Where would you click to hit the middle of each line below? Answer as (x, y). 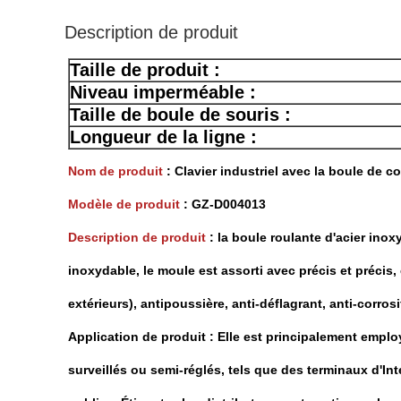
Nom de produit (115, 171)
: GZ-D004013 (223, 204)
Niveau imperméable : (163, 92)
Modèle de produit (124, 204)
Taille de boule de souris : (180, 115)
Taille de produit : (145, 70)
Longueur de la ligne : (163, 137)
